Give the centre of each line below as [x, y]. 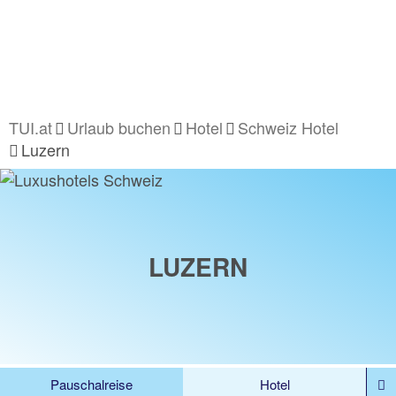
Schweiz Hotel [288, 127]
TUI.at [30, 127]
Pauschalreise [91, 384]
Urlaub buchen [119, 127]
